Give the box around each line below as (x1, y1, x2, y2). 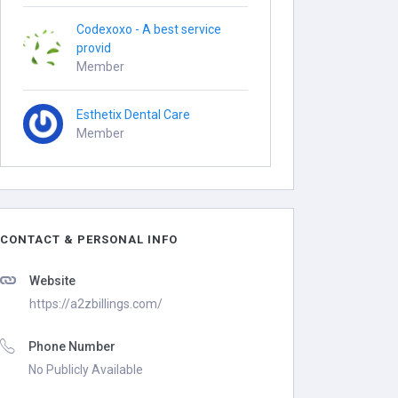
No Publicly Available (28, 362, 144, 377)
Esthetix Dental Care (76, 107, 191, 122)
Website (29, 274, 76, 288)
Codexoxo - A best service (76, 22, 222, 36)
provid (76, 41, 112, 55)
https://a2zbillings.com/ (29, 297, 163, 311)
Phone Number (28, 339, 116, 354)
